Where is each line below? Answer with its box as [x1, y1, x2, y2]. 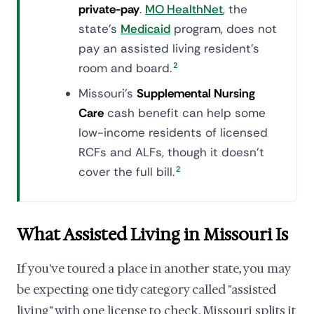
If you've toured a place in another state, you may [17, 261, 290, 276]
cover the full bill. [78, 164, 175, 179]
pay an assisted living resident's [78, 41, 259, 56]
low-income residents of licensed [78, 125, 268, 140]
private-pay [78, 1, 139, 17]
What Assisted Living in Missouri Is [17, 224, 288, 246]
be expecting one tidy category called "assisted [17, 282, 276, 297]
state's [78, 21, 121, 36]
